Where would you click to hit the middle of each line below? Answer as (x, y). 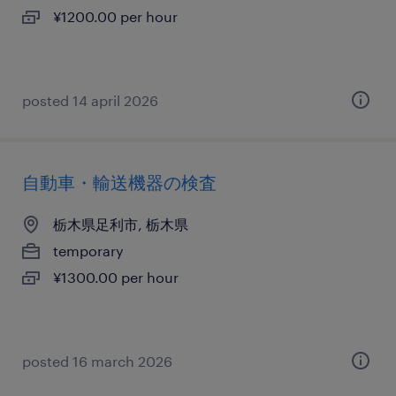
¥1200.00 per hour (115, 16)
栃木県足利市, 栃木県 (121, 224)
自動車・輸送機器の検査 (119, 182)
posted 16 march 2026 (97, 361)
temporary (88, 251)
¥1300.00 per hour (116, 277)
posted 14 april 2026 (90, 100)
